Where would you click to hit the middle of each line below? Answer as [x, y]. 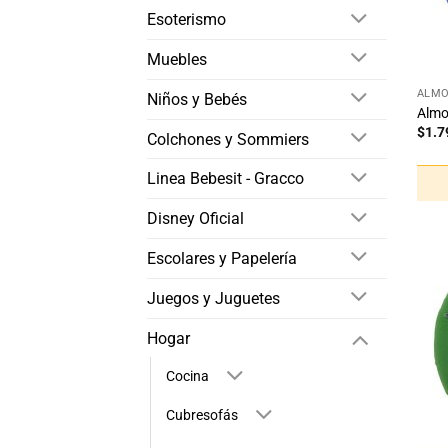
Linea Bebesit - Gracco [225, 179]
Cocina [187, 377]
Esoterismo [186, 20]
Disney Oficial [195, 219]
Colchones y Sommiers [228, 139]
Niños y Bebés [197, 99]
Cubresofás [202, 415]
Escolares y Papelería [222, 258]
